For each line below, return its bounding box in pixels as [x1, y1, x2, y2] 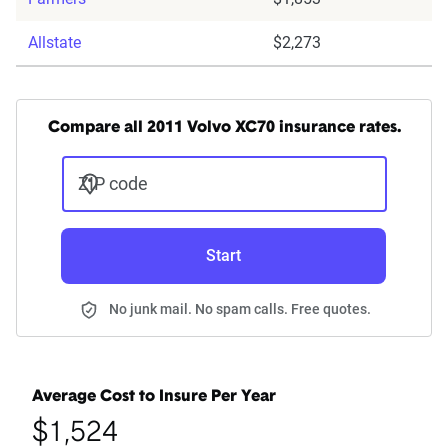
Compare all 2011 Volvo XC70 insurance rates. [47, 120, 401, 137]
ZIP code [77, 173, 148, 195]
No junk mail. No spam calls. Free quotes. [109, 301, 371, 318]
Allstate [28, 33, 81, 53]
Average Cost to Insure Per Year [32, 389, 276, 406]
